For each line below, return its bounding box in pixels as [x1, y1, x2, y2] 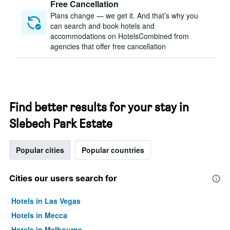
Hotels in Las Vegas [11, 196, 81, 206]
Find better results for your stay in [9, 100, 189, 114]
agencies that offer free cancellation [50, 41, 166, 51]
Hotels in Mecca [11, 210, 67, 220]
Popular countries [82, 145, 144, 155]
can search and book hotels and [50, 21, 155, 31]
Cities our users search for [9, 173, 117, 183]
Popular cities [16, 145, 64, 155]
